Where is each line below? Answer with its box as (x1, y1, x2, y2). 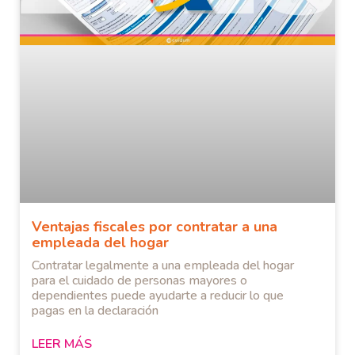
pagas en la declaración (32, 301, 158, 319)
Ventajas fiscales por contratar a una (32, 216, 277, 236)
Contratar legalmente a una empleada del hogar (32, 256, 294, 274)
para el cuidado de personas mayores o (32, 271, 247, 289)
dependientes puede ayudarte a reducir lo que (32, 286, 284, 304)
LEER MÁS (32, 334, 92, 353)
